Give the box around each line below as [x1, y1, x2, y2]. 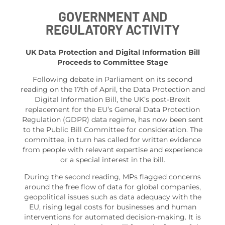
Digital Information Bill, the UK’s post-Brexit [35, 94, 190, 104]
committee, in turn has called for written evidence [24, 135, 201, 144]
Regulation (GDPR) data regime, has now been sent [22, 115, 203, 124]
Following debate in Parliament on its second [33, 74, 192, 84]
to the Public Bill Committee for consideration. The [23, 125, 202, 134]
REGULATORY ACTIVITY [45, 22, 180, 38]
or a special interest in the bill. [60, 155, 165, 164]
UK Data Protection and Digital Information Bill [25, 47, 200, 57]
